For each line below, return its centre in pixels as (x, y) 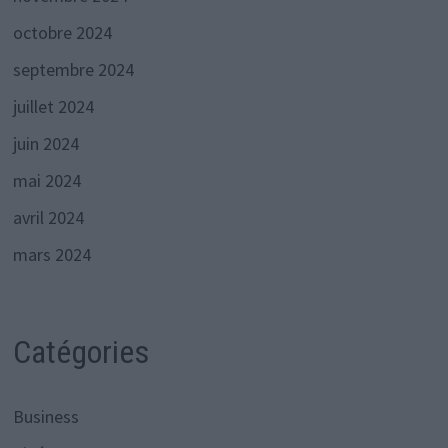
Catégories (80, 352)
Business (45, 416)
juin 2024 (45, 144)
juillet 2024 (53, 107)
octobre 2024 (62, 33)
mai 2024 (46, 181)
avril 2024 (48, 218)
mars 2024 (51, 255)
